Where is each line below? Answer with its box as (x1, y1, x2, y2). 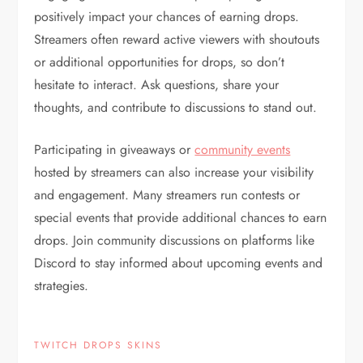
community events (194, 139, 291, 159)
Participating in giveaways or (34, 139, 195, 159)
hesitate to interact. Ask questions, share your (34, 75, 280, 94)
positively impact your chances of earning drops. (34, 6, 300, 26)
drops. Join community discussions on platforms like (34, 230, 315, 250)
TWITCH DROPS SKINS (34, 337, 163, 352)
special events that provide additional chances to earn (34, 207, 327, 227)
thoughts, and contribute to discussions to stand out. (34, 97, 318, 117)
